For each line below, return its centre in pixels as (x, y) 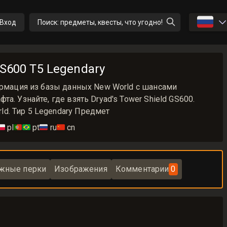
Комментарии (142, 169)
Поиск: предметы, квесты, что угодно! (100, 22)
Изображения (81, 169)
